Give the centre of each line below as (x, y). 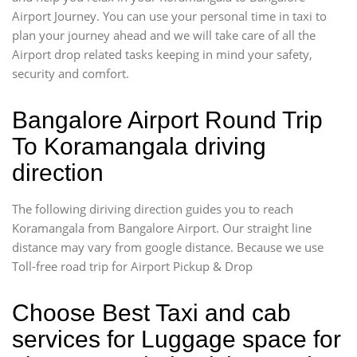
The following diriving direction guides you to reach (153, 208)
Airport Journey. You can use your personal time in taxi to (169, 16)
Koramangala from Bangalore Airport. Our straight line (162, 228)
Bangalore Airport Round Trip (167, 120)
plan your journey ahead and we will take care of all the (164, 35)
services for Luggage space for (177, 339)
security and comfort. (71, 73)
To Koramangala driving (139, 146)
